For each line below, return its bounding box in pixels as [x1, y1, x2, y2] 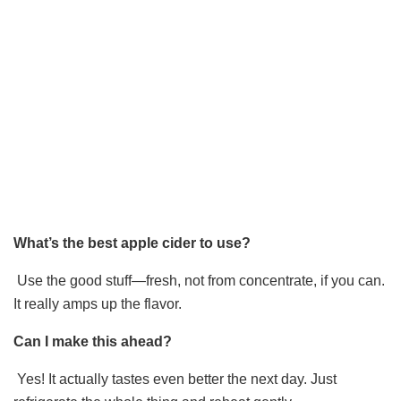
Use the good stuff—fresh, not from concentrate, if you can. [13, 273, 385, 289]
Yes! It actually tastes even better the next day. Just [13, 371, 337, 388]
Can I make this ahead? [13, 334, 172, 350]
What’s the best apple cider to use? [13, 235, 251, 252]
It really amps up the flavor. [13, 296, 182, 312]
